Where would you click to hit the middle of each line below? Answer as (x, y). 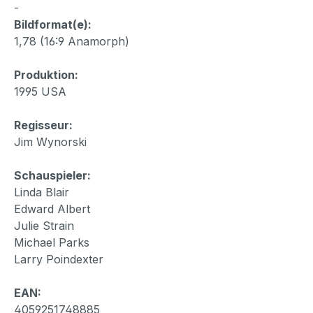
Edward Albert (52, 209)
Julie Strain (44, 225)
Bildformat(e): (53, 24)
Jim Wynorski (50, 141)
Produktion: (46, 74)
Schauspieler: (52, 175)
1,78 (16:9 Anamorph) (72, 41)
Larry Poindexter (59, 259)
